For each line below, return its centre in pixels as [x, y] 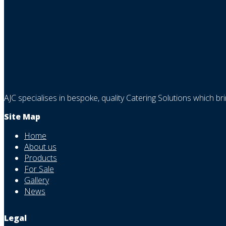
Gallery [37, 180]
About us [40, 147]
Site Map [22, 117]
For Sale [39, 169]
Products [41, 158]
